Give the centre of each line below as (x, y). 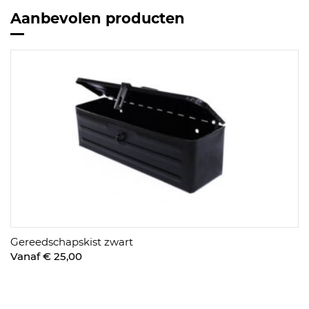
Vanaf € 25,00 (46, 256)
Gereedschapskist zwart (72, 241)
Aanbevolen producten (98, 19)
